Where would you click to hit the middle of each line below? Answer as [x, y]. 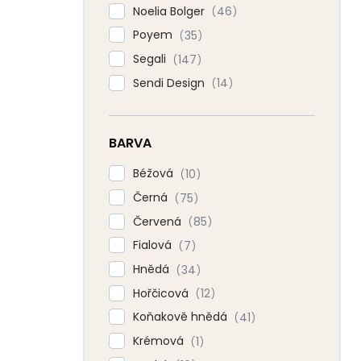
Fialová [154, 245]
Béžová [155, 174]
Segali [151, 59]
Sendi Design [170, 83]
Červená [159, 221]
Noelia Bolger [170, 11]
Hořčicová [162, 293]
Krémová [160, 341]
